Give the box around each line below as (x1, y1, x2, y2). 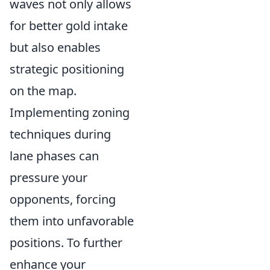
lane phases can (10, 148, 99, 164)
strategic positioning (10, 61, 124, 77)
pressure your (10, 169, 87, 186)
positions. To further (10, 234, 122, 251)
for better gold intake (10, 17, 128, 34)
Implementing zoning (10, 104, 130, 121)
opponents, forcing (10, 191, 116, 207)
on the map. (10, 83, 77, 99)
